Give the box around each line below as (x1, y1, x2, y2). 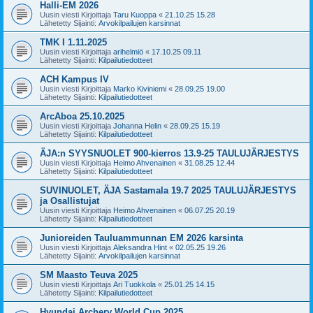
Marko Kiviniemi (113, 84, 166, 93)
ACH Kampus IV (40, 73, 109, 85)
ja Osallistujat (40, 195, 99, 206)
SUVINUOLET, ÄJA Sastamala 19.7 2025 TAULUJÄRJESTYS (40, 184, 296, 196)
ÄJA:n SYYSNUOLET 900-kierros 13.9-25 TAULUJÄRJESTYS (40, 147, 299, 159)
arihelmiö (113, 47, 143, 56)
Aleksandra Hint (113, 242, 167, 252)
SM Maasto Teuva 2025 (40, 269, 138, 280)
